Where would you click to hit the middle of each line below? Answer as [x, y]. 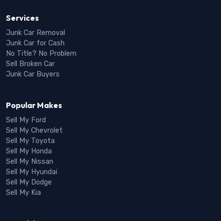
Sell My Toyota [30, 141]
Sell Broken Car [30, 64]
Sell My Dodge [29, 182]
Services [22, 18]
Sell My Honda [29, 151]
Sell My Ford [26, 120]
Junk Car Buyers [33, 74]
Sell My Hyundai [32, 172]
